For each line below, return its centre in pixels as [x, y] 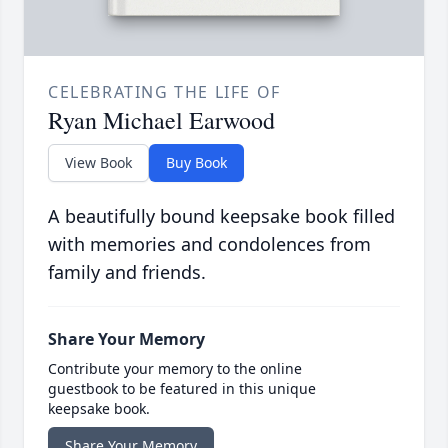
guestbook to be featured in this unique [182, 389]
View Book [98, 163]
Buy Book [196, 163]
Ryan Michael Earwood [161, 120]
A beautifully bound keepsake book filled [221, 216]
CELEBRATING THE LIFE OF [164, 92]
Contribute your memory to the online [175, 369]
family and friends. [127, 272]
